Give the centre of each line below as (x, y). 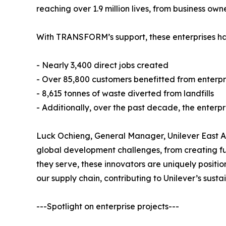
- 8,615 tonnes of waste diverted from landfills (125, 93)
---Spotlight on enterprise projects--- (108, 206)
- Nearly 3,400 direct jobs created (102, 65)
